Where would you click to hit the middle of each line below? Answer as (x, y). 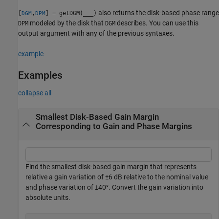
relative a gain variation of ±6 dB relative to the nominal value (117, 177)
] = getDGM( (64, 13)
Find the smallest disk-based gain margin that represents (111, 167)
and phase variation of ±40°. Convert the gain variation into (114, 187)
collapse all (35, 93)
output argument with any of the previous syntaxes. (96, 33)
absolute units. (48, 198)
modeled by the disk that (67, 23)
